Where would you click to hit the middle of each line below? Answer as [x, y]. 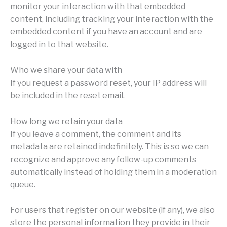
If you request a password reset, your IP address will [108, 83]
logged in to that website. [59, 45]
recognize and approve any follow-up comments [103, 159]
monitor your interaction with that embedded [98, 7]
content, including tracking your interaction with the [112, 19]
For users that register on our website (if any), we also [112, 210]
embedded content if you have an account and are [106, 32]
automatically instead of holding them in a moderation [113, 172]
